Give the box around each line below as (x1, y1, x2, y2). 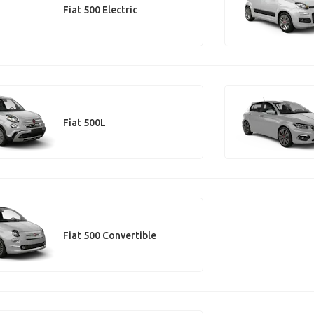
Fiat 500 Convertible (62, 229, 156, 241)
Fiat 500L (62, 116, 106, 128)
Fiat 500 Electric (62, 4, 137, 15)
